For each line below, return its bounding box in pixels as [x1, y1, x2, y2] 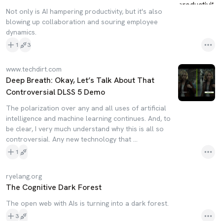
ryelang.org [6, 172, 42, 181]
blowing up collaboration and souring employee [6, 17, 158, 26]
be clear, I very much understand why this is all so [6, 124, 164, 133]
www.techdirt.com [6, 65, 62, 74]
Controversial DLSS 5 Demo [6, 87, 105, 97]
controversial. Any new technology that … [6, 135, 138, 144]
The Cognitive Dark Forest [6, 182, 102, 192]
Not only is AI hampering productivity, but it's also [6, 7, 162, 16]
